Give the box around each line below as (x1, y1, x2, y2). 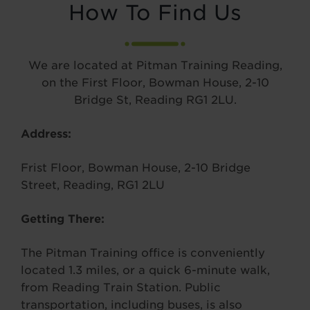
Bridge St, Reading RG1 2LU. (73, 93, 237, 107)
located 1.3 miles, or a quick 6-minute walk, (21, 264, 270, 277)
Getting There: (21, 212, 104, 226)
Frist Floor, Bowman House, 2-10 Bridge (21, 161, 250, 174)
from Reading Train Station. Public (21, 281, 221, 294)
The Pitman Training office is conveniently (21, 246, 265, 259)
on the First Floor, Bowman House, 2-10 (41, 76, 269, 89)
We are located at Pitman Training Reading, (28, 59, 282, 72)
